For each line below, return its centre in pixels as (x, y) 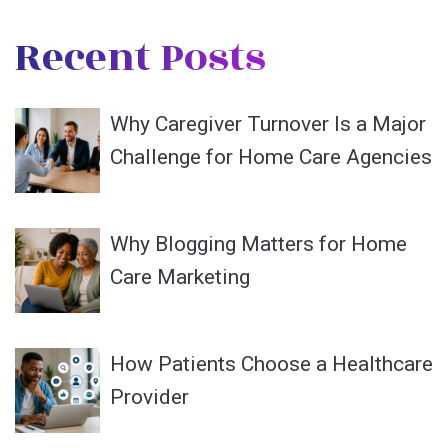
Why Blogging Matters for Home (258, 243)
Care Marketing (180, 276)
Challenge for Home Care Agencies (271, 156)
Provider (149, 396)
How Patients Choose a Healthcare (271, 363)
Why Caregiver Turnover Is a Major (268, 123)
